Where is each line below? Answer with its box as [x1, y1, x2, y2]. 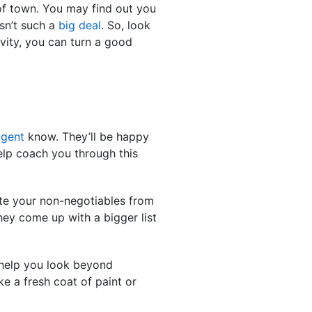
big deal [58, 18, 101, 32]
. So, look [101, 18, 150, 32]
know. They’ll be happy [24, 130, 149, 143]
